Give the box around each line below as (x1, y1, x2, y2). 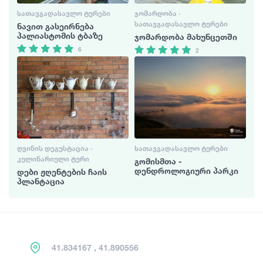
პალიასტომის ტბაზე (17, 30, 103, 41)
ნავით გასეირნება (17, 21, 94, 31)
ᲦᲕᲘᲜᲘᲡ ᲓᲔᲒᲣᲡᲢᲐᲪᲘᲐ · (17, 144, 92, 153)
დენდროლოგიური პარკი (134, 166, 238, 176)
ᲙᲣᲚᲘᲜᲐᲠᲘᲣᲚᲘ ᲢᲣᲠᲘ (17, 154, 89, 164)
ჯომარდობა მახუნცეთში (134, 31, 237, 42)
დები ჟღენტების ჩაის (17, 167, 107, 177)
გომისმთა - (134, 156, 182, 167)
